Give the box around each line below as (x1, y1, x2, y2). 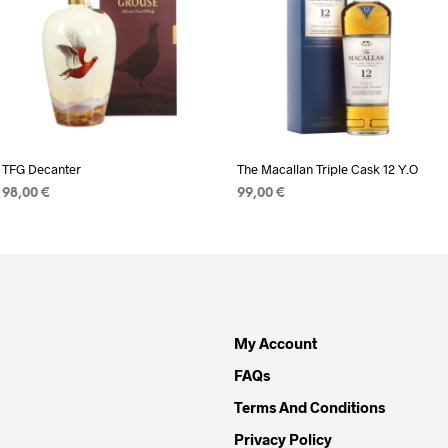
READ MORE (2, 213, 83, 227)
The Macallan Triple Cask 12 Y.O (236, 160, 418, 177)
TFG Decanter (2, 160, 81, 177)
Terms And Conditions (234, 397, 385, 416)
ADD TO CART (236, 213, 327, 227)
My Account (234, 333, 317, 352)
